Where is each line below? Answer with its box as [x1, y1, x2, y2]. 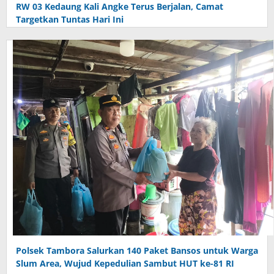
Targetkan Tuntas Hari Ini [16, 13, 124, 26]
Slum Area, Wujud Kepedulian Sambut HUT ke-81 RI [16, 257, 234, 270]
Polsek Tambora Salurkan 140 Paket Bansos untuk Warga [16, 245, 258, 257]
